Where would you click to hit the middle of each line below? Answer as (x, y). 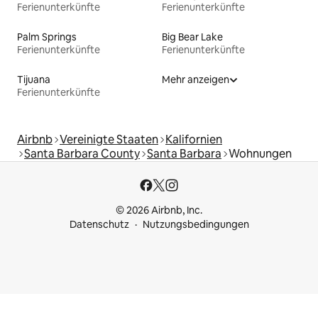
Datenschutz (99, 224)
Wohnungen (260, 153)
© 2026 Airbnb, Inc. (159, 210)
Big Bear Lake (192, 37)
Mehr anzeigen (196, 79)
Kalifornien (194, 139)
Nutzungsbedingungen (196, 224)
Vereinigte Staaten (109, 139)
